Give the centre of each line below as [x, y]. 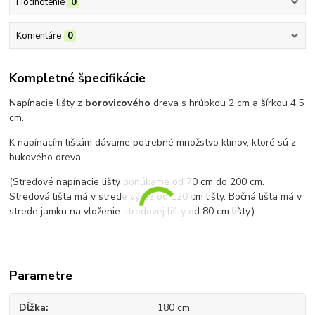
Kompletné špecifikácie [78, 78]
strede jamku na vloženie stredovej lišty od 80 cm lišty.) [132, 212]
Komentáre [38, 36]
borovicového [120, 103]
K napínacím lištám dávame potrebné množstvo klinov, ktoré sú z [153, 143]
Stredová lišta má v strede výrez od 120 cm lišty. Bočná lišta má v [156, 197]
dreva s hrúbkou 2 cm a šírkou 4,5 [229, 103]
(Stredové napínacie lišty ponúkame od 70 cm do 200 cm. [137, 182]
